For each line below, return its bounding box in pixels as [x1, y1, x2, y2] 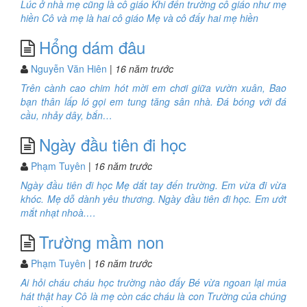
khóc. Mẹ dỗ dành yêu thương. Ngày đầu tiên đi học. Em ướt [21, 192, 286, 206]
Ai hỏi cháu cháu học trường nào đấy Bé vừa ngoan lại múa [21, 275, 286, 289]
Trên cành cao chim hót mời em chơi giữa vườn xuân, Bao [21, 81, 286, 95]
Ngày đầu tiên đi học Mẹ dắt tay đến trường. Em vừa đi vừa [21, 178, 286, 192]
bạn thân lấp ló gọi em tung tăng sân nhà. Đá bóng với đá [21, 95, 286, 108]
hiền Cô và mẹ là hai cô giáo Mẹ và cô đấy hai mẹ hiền [21, 11, 258, 25]
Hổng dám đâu [39, 35, 145, 59]
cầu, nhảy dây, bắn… [21, 108, 112, 122]
